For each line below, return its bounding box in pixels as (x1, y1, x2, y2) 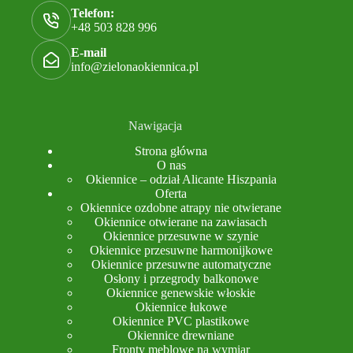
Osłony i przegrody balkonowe (103, 272, 258, 286)
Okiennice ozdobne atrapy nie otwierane (80, 201, 282, 215)
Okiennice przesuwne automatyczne (91, 258, 271, 272)
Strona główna (135, 144, 208, 158)
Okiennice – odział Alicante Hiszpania (85, 173, 277, 187)
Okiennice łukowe (135, 300, 227, 314)
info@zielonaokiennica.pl (71, 59, 199, 73)
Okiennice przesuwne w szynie (103, 229, 259, 243)
